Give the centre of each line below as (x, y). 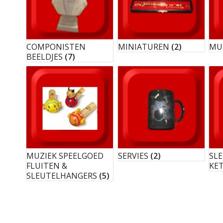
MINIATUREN (144, 47)
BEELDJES (46, 56)
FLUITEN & (47, 166)
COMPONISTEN (56, 47)
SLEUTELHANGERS (63, 176)
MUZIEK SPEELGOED (65, 156)
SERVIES (134, 156)
